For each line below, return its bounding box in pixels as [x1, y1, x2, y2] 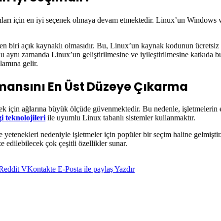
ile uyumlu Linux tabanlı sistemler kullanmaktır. [45, 113, 195, 122]
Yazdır [114, 165, 135, 174]
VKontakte [21, 165, 56, 174]
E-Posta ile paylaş [58, 165, 113, 174]
